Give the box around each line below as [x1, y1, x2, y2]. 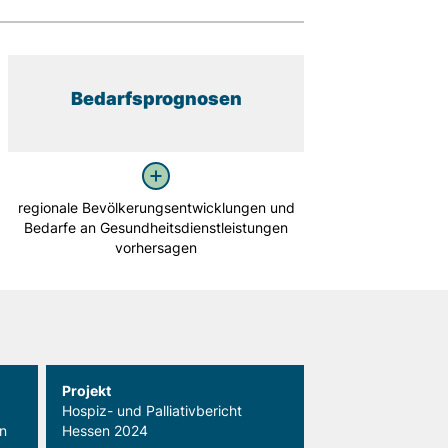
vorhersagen [115, 239, 198, 256]
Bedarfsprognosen [70, 88, 242, 109]
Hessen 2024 [62, 422, 148, 439]
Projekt [62, 382, 111, 399]
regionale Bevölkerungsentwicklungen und [17, 199, 295, 216]
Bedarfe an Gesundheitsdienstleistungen [24, 219, 289, 236]
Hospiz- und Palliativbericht [62, 402, 242, 419]
